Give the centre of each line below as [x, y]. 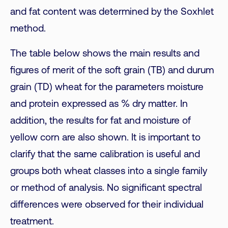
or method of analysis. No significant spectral [106, 188]
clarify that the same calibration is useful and [105, 155]
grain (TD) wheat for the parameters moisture [107, 88]
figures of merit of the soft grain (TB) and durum [112, 71]
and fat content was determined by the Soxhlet [112, 12]
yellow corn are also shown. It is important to [105, 138]
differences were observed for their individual [107, 205]
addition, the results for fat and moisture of [101, 121]
